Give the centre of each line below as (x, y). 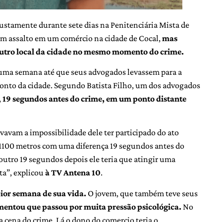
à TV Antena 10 (73, 173)
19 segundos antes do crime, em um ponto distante (94, 98)
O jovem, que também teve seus (142, 193)
